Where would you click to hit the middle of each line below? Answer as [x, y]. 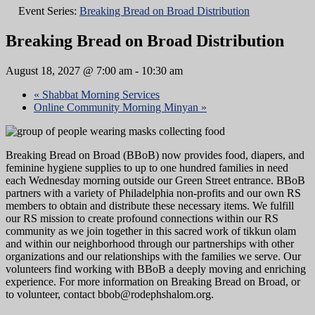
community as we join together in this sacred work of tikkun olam [151, 231]
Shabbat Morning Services [99, 94]
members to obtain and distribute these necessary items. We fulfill [150, 205]
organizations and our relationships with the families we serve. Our [153, 256]
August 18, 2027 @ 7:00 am [69, 70]
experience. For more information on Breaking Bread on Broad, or [153, 281]
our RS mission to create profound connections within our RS [142, 218]
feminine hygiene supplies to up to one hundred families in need [147, 167]
